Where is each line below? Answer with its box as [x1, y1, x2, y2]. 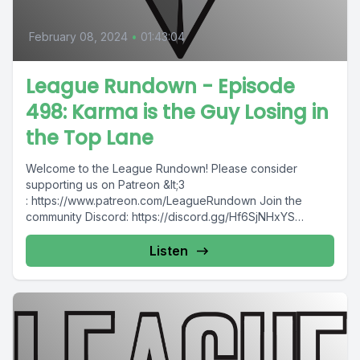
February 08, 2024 [29, 30, 128, 43]
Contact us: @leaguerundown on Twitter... [26, 226, 245, 239]
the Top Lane [26, 125, 153, 151]
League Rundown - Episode [26, 73, 295, 100]
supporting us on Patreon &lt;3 [26, 178, 185, 191]
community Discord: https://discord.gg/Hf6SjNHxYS [26, 210, 295, 223]
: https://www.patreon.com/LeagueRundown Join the [26, 194, 302, 207]
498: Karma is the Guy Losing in [26, 99, 329, 125]
